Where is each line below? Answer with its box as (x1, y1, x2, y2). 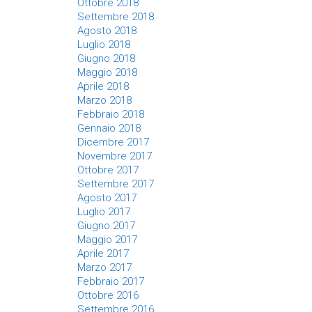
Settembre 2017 (77, 178, 154, 190)
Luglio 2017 (77, 205, 130, 218)
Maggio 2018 (77, 66, 137, 79)
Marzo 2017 (77, 261, 132, 274)
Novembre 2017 (77, 150, 152, 162)
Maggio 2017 (77, 233, 137, 246)
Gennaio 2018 (77, 122, 141, 134)
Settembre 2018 (77, 10, 154, 23)
